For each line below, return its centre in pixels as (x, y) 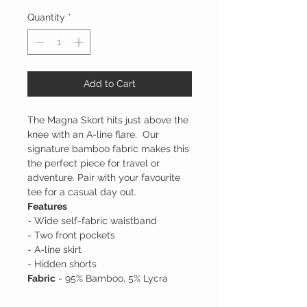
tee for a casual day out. (82, 192)
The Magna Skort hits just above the (108, 120)
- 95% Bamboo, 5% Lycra (112, 279)
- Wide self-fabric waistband (92, 221)
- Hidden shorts (62, 264)
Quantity (46, 17)
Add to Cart (110, 84)
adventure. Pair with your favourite (104, 178)
